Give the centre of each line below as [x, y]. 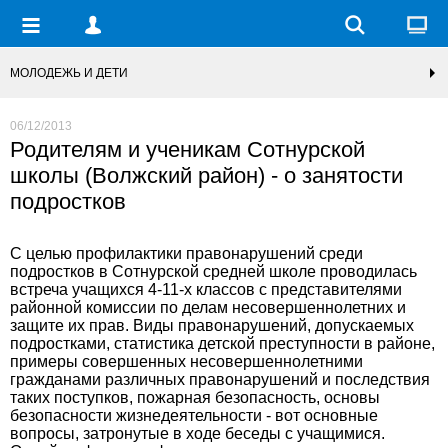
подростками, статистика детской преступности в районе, [222, 343]
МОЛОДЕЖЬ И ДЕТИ [69, 73]
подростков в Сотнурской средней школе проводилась [213, 271]
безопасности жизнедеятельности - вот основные [194, 415]
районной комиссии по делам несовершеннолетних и [208, 307]
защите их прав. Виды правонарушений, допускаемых [212, 325]
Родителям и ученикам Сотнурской [187, 149]
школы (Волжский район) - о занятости [206, 175]
